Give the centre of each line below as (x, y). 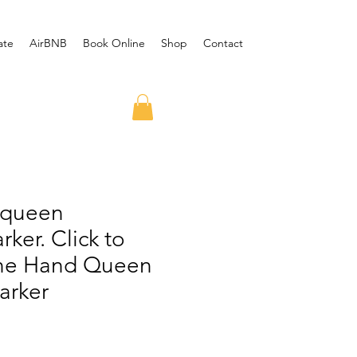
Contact (223, 43)
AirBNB (48, 43)
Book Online (114, 43)
